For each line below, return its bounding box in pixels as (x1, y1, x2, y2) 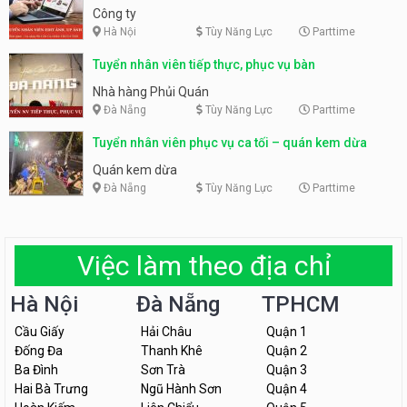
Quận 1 (266, 324, 308, 340)
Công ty (93, 5, 136, 21)
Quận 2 (266, 343, 308, 359)
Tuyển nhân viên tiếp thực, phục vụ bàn (93, 56, 315, 72)
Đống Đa (15, 343, 63, 359)
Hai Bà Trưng (15, 382, 88, 397)
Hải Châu (140, 324, 192, 340)
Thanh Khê (140, 343, 203, 359)
